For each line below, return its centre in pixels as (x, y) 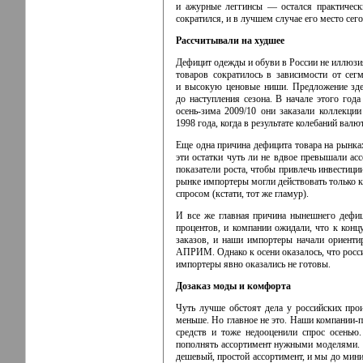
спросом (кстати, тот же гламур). (242, 193)
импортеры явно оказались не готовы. (253, 264)
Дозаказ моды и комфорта (233, 286)
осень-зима (198, 111)
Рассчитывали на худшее (230, 40)
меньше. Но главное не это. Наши (246, 320)
